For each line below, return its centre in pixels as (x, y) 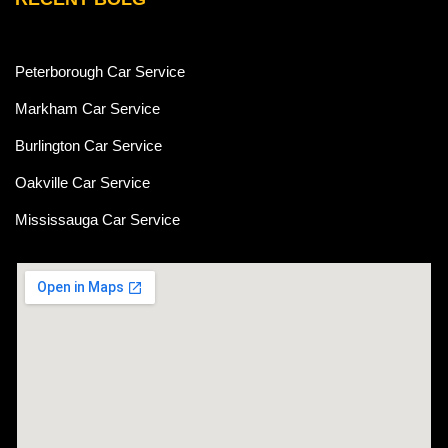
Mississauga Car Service (97, 219)
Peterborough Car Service (100, 71)
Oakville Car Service (82, 182)
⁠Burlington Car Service (88, 145)
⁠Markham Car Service (87, 108)
